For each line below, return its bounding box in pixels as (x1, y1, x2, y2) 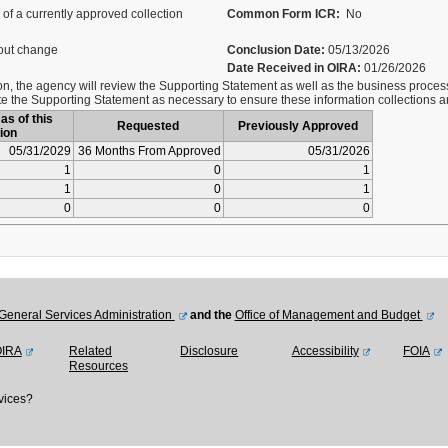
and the (186, 308, 235, 322)
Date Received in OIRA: (226, 61, 364, 75)
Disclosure (180, 344, 239, 358)
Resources (68, 359, 128, 373)
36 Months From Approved (77, 144, 221, 158)
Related (68, 344, 112, 358)
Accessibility (291, 344, 359, 358)
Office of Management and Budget (234, 308, 423, 322)
